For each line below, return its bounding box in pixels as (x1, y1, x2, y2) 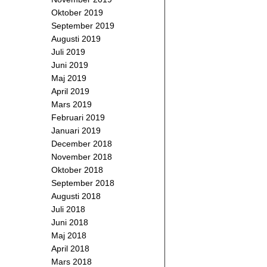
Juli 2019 (51, 47, 85, 57)
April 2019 (51, 86, 89, 96)
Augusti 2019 (51, 34, 101, 44)
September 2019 (51, 21, 114, 30)
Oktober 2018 (51, 165, 103, 175)
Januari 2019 (51, 126, 101, 135)
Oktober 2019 (51, 8, 103, 17)
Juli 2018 (51, 204, 85, 214)
